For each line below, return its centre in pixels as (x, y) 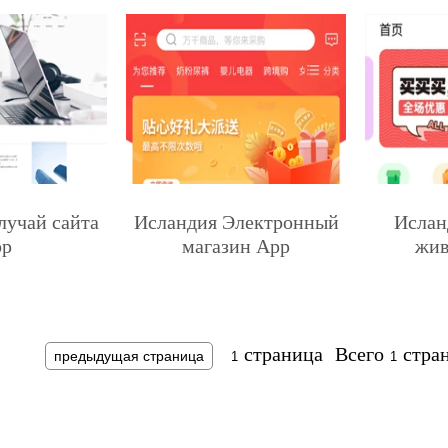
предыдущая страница (128, 356)
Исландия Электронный (236, 222)
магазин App (236, 246)
